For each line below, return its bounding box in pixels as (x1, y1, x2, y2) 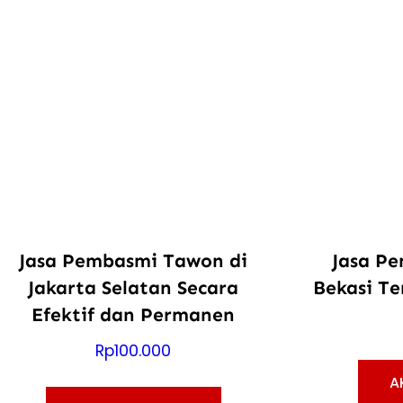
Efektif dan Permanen (31, 302, 236, 327)
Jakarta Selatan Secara (28, 275, 239, 300)
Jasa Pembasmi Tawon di (19, 248, 248, 273)
